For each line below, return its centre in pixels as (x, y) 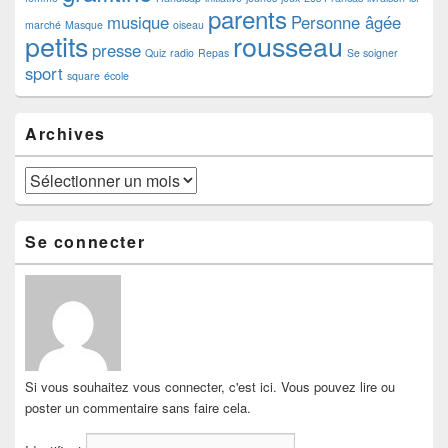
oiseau (188, 25)
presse (116, 50)
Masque (84, 25)
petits (56, 46)
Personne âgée (346, 22)
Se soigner (372, 53)
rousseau (288, 46)
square (83, 76)
